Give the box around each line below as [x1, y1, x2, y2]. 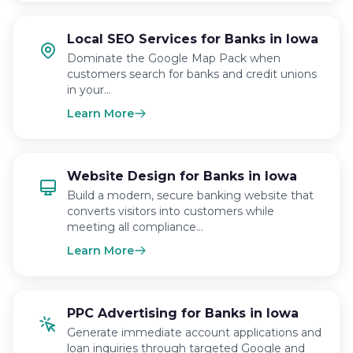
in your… [67, 83, 111, 97]
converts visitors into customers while [67, 204, 274, 218]
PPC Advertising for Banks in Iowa [67, 306, 299, 321]
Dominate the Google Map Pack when [67, 51, 281, 65]
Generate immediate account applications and [67, 325, 321, 340]
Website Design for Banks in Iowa [67, 169, 297, 184]
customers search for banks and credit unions [67, 67, 317, 81]
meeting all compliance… [67, 220, 203, 234]
